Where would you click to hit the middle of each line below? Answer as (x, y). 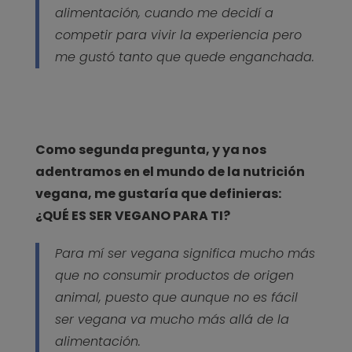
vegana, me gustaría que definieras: (158, 193)
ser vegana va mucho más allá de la (172, 319)
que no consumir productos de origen (174, 275)
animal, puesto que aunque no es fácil (176, 297)
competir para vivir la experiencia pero (178, 35)
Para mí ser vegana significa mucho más (185, 253)
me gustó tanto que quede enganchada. (184, 57)
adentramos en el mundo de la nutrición (170, 171)
